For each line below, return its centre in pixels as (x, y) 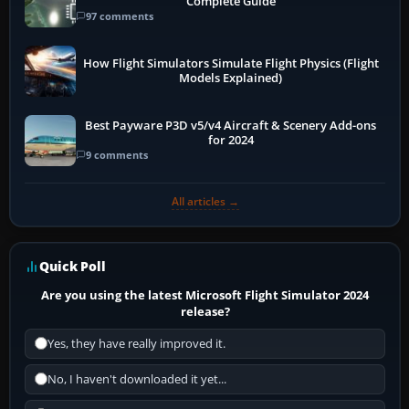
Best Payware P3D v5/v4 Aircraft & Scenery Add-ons (231, 126)
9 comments (117, 155)
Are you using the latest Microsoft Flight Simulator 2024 (205, 294)
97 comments (120, 16)
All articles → (205, 201)
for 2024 (231, 141)
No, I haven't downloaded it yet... (137, 379)
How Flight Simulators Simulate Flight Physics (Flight (231, 63)
